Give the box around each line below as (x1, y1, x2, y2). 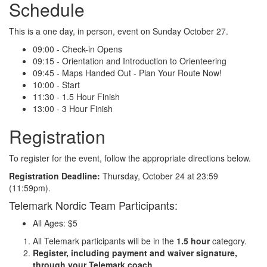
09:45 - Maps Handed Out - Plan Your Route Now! (33, 66, 222, 79)
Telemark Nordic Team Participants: (9, 197, 178, 213)
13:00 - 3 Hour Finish (33, 102, 113, 114)
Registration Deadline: (9, 169, 103, 182)
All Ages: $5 (33, 216, 77, 229)
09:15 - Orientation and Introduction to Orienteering (33, 54, 226, 67)
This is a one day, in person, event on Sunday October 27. (9, 24, 228, 37)
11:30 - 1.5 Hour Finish (33, 90, 120, 103)
